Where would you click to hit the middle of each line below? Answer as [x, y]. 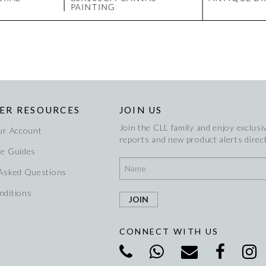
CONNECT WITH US [169, 232]
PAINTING [93, 7]
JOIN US [141, 110]
